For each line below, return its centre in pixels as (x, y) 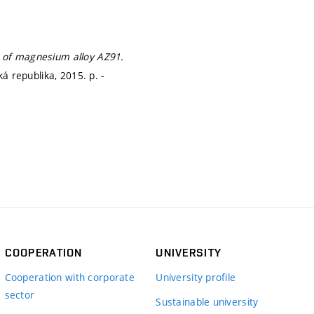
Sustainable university (207, 302)
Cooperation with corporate (69, 278)
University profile (196, 278)
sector (20, 295)
